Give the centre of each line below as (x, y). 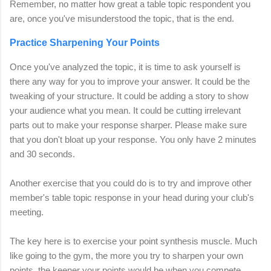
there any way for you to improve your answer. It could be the (130, 82)
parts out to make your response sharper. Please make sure (128, 125)
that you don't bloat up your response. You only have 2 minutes (133, 140)
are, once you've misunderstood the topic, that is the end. (122, 19)
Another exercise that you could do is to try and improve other (131, 183)
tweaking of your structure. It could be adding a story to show (129, 96)
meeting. (28, 212)
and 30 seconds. (42, 154)
